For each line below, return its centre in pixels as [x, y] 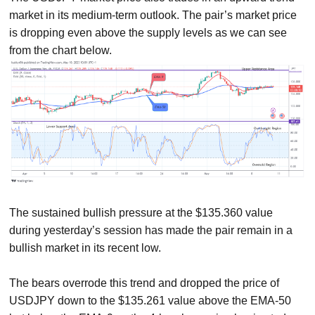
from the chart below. [61, 50]
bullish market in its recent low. [85, 248]
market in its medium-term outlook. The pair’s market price [153, 15]
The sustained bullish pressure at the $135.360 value [141, 213]
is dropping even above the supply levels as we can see [148, 32]
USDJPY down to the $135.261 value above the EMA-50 [150, 301]
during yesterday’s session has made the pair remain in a [151, 231]
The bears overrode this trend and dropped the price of [144, 283]
